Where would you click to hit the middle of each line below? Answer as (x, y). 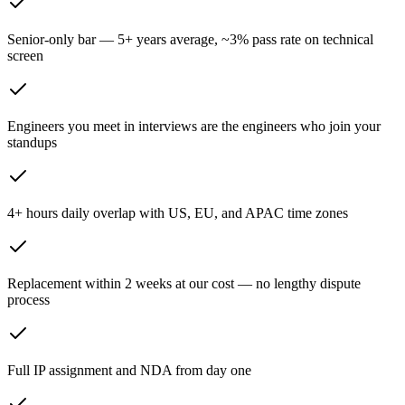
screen (25, 56)
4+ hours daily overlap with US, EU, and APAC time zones (178, 213)
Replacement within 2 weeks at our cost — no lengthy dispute (184, 284)
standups (32, 143)
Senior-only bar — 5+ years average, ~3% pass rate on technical (190, 40)
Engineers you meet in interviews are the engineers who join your (194, 127)
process (28, 300)
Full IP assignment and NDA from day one (129, 371)
